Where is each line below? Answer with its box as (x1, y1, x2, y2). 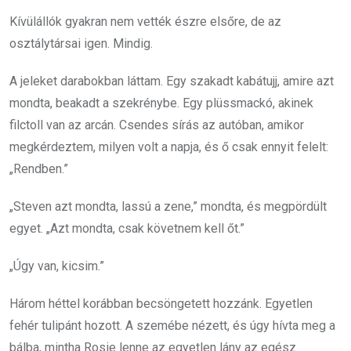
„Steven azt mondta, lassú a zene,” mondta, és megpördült (9, 199, 327, 214)
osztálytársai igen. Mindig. (9, 36, 153, 51)
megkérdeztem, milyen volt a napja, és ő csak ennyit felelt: (9, 139, 328, 154)
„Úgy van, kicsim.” (9, 259, 104, 273)
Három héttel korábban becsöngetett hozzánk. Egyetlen (9, 296, 313, 311)
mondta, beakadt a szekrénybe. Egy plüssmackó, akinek (9, 96, 313, 110)
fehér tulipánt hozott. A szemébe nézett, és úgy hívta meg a (9, 318, 335, 333)
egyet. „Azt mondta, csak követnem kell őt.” (9, 221, 244, 236)
